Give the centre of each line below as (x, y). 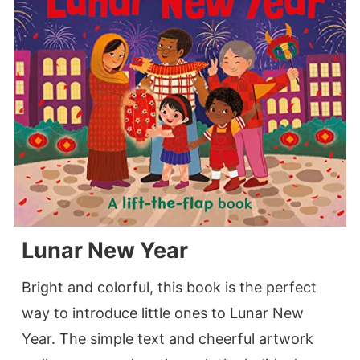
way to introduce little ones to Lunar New (163, 313)
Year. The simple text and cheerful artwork (168, 339)
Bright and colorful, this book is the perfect (169, 288)
